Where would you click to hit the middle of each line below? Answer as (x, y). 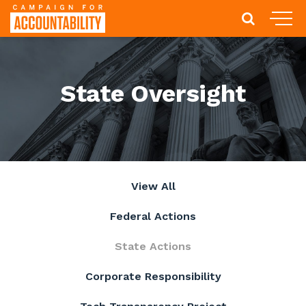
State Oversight (153, 94)
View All (153, 186)
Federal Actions (153, 216)
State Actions (153, 246)
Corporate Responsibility (153, 276)
